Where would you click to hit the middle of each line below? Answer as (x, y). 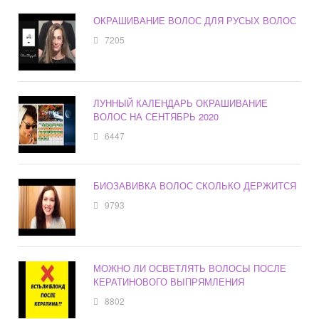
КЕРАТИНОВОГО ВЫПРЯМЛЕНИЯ (169, 282)
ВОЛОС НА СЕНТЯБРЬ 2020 (156, 117)
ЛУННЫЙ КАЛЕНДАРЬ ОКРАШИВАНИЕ (181, 103)
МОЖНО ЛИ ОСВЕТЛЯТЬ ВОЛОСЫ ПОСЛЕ (190, 268)
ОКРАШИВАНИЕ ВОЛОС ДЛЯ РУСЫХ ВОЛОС (195, 21)
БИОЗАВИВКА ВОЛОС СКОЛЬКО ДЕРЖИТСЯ (195, 186)
